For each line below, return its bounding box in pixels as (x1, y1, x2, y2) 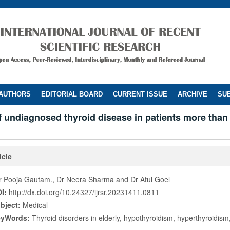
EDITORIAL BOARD (41, 90, 103, 98)
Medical (23, 200, 48, 210)
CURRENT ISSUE (113, 90, 167, 98)
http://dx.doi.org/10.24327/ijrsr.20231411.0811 (9, 187, 159, 197)
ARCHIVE (178, 90, 207, 98)
